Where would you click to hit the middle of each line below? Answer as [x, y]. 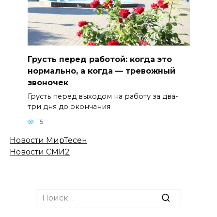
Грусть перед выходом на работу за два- [103, 96]
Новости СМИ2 [40, 152]
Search [49, 194]
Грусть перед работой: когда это [100, 59]
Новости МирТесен [48, 140]
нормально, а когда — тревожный [101, 71]
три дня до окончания [69, 106]
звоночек [48, 82]
